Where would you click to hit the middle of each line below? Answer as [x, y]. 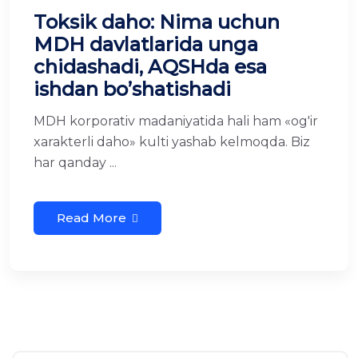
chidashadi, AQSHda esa [150, 67]
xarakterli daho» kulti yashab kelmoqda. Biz [172, 142]
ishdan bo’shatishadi [132, 89]
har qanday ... [75, 163]
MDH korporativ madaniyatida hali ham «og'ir [176, 121]
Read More [91, 218]
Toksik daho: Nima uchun [157, 22]
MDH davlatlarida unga [146, 44]
